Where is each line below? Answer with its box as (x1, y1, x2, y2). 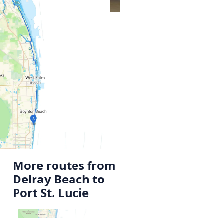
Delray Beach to (13, 171, 105, 187)
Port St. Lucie (13, 184, 89, 200)
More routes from (13, 157, 116, 173)
